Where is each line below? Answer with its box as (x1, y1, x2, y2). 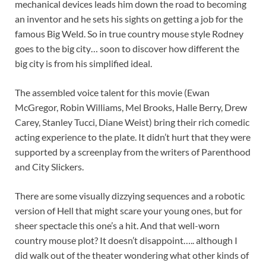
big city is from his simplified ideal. (15, 58, 152, 69)
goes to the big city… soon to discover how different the (15, 43, 239, 55)
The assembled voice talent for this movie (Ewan (15, 87, 210, 99)
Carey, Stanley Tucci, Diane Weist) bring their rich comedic (15, 116, 249, 128)
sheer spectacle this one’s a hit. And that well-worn (15, 220, 220, 232)
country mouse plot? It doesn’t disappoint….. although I (15, 235, 237, 246)
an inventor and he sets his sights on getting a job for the (15, 13, 243, 25)
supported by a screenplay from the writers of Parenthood (15, 146, 251, 158)
